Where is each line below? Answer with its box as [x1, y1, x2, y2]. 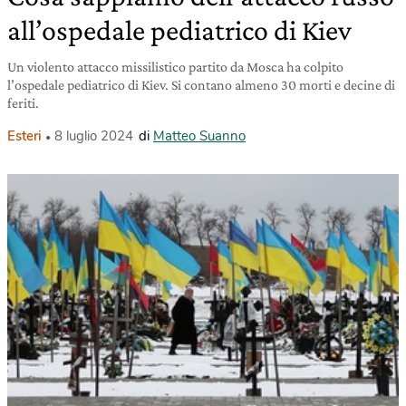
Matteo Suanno [153, 127, 246, 146]
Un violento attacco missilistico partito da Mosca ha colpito [7, 59, 343, 75]
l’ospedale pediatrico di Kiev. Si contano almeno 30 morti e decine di [7, 77, 395, 93]
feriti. [7, 95, 39, 111]
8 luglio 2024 [54, 127, 133, 146]
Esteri [7, 127, 42, 146]
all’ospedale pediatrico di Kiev [7, 14, 352, 47]
